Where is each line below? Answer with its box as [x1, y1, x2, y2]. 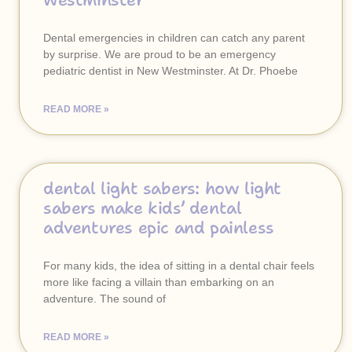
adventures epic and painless [43, 217, 274, 239]
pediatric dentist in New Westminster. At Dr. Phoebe [43, 64, 298, 77]
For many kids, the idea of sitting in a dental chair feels [43, 259, 314, 272]
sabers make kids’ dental [43, 197, 242, 219]
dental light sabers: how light [43, 178, 282, 200]
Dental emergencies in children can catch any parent [43, 31, 305, 44]
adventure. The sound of [43, 292, 166, 305]
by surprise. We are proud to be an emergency [43, 48, 276, 60]
